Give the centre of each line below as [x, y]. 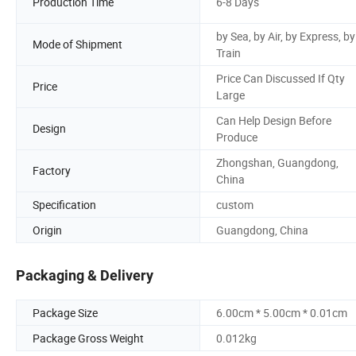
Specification [64, 204]
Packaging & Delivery [85, 276]
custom [235, 204]
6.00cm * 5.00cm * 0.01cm [282, 313]
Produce [237, 137]
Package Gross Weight [88, 339]
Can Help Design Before [274, 120]
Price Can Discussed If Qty [281, 78]
